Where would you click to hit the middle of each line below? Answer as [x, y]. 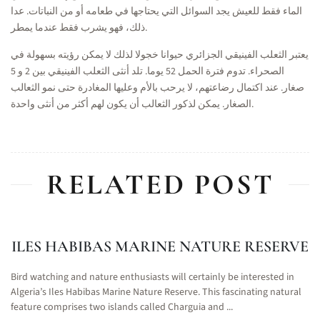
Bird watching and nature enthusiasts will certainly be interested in [152, 277]
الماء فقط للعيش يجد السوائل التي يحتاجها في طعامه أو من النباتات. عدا [156, 11]
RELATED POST [160, 184]
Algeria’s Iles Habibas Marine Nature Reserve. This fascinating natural [156, 292]
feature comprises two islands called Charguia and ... [122, 307]
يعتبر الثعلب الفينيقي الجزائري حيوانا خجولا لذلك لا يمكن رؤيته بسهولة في [160, 55]
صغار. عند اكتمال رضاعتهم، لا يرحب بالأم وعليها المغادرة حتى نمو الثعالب [157, 88]
